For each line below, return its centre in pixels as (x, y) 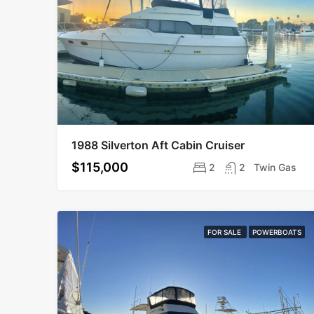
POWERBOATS (277, 232)
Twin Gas (275, 167)
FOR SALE (226, 232)
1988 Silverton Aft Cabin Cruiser (158, 145)
